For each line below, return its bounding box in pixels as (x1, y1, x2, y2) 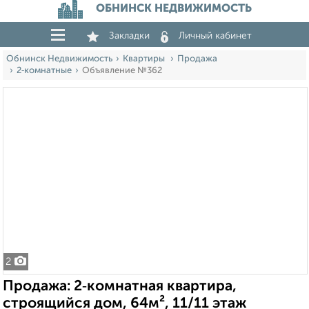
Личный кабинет (179, 31, 252, 41)
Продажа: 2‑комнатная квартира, (3, 279, 237, 294)
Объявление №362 (82, 66, 162, 75)
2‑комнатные (17, 66, 72, 75)
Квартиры (123, 54, 167, 63)
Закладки (109, 31, 150, 41)
